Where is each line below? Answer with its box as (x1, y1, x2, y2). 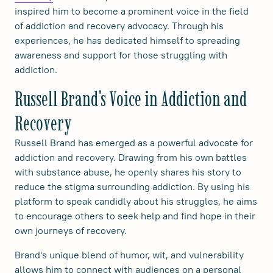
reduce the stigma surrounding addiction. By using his (15, 180, 250, 193)
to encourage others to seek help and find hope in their (15, 209, 255, 222)
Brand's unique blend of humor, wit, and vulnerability (15, 248, 244, 261)
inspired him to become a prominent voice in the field (15, 4, 249, 17)
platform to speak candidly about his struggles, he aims (15, 194, 257, 207)
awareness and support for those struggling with (15, 48, 227, 61)
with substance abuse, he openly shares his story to (15, 165, 241, 178)
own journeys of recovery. (15, 224, 127, 236)
